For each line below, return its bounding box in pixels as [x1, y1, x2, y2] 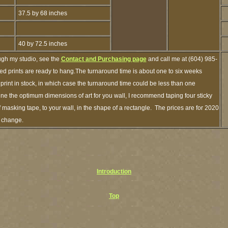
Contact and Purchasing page [61, 55, 147, 63]
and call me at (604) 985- [146, 55, 217, 63]
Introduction [97, 168, 131, 175]
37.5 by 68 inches [16, 10, 67, 17]
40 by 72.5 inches [16, 40, 67, 47]
